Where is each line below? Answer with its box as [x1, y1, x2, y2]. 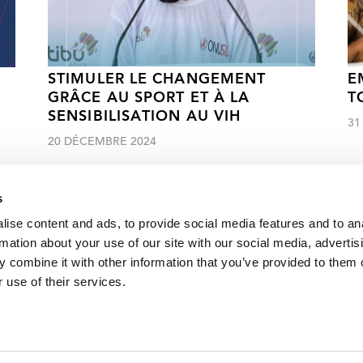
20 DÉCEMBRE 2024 [48, 137, 156, 149]
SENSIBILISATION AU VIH [48, 110, 241, 125]
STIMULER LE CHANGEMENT [48, 73, 267, 88]
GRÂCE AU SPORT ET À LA [48, 92, 250, 106]
